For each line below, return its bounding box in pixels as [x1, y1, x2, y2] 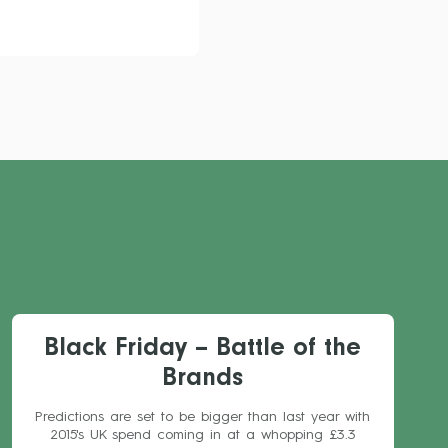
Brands [162, 368, 244, 394]
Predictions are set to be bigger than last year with [35, 410, 371, 424]
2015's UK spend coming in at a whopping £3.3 [49, 428, 356, 442]
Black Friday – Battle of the [44, 338, 362, 364]
